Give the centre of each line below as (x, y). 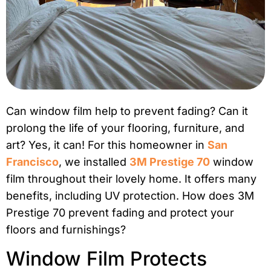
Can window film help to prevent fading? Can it (127, 111)
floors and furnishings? (66, 230)
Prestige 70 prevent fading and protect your (120, 213)
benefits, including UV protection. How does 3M (130, 196)
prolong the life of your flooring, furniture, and (125, 128)
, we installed (94, 162)
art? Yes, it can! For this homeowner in (107, 145)
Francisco (32, 162)
